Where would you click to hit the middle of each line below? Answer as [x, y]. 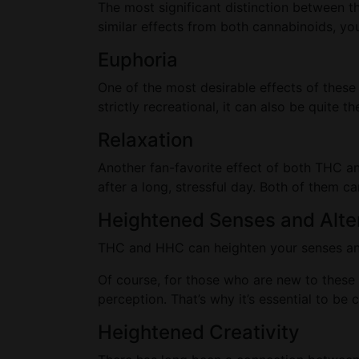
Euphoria [138, 60]
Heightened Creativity [199, 332]
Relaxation [145, 140]
